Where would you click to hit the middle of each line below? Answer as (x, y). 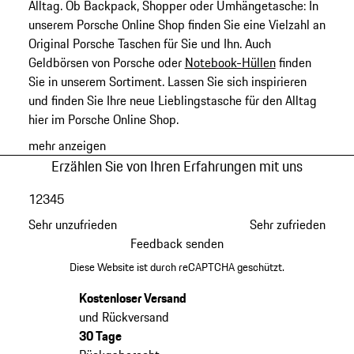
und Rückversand (124, 317)
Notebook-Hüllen (230, 63)
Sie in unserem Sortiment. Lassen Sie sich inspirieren (167, 82)
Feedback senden (177, 244)
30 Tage (100, 336)
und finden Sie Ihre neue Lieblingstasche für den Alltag (172, 101)
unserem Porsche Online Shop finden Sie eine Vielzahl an (177, 25)
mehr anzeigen (67, 145)
